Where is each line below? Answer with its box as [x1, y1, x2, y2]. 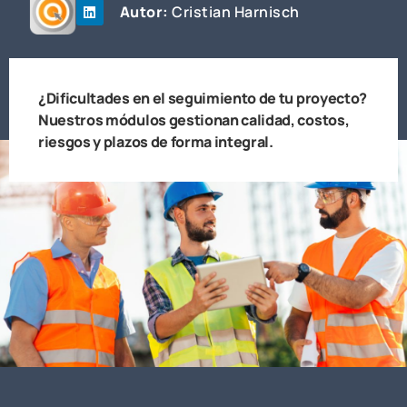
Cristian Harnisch [168, 2, 300, 22]
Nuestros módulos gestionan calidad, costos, [38, 110, 350, 130]
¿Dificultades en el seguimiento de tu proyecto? [38, 88, 367, 108]
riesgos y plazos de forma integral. [38, 132, 273, 152]
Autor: [119, 2, 169, 22]
